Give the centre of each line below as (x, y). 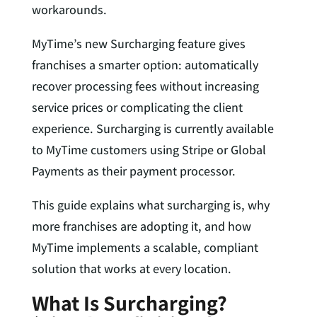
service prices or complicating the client (137, 107)
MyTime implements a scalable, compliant (145, 247)
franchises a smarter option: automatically (145, 64)
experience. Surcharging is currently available (152, 128)
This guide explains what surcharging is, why (150, 204)
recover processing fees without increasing (145, 86)
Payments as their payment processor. (133, 171)
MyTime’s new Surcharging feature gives (138, 43)
